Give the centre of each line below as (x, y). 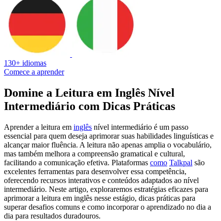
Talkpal (181, 162)
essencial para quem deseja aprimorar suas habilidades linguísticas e (109, 136)
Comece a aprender (34, 72)
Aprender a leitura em (39, 127)
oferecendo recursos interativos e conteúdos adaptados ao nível (101, 180)
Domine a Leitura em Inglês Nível (89, 92)
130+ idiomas (25, 63)
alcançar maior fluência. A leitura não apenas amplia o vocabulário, (108, 145)
